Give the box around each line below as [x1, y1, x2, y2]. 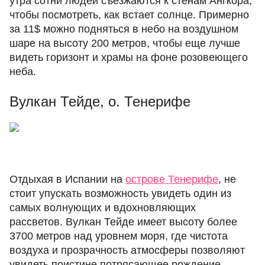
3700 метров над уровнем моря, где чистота [9, 230, 228, 242]
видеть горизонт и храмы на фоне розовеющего [9, 51, 248, 63]
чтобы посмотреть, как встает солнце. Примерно [9, 9, 249, 21]
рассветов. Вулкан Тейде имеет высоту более [9, 216, 237, 228]
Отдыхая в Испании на [9, 173, 125, 185]
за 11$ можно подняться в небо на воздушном [9, 23, 238, 35]
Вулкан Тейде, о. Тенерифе [9, 93, 190, 109]
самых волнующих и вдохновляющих [9, 202, 196, 214]
